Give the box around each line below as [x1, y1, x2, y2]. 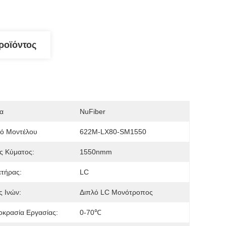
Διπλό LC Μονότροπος [80, 188, 153, 196]
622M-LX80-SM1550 [80, 128, 146, 136]
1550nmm [80, 148, 112, 156]
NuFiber [80, 107, 105, 116]
